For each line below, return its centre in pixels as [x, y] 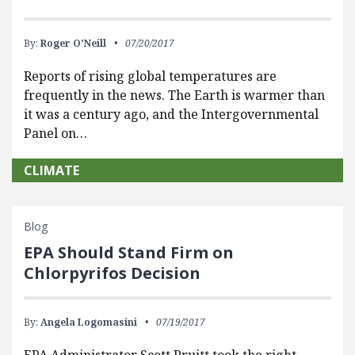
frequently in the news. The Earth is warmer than [174, 95]
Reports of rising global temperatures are [150, 76]
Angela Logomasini [89, 323]
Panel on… [55, 134]
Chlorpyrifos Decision [112, 273]
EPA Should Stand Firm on [129, 253]
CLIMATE [52, 171]
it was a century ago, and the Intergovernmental [171, 115]
